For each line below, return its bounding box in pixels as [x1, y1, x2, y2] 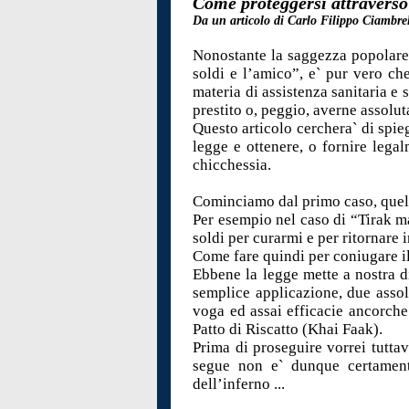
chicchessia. [193, 156, 276, 174]
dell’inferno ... [193, 375, 286, 393]
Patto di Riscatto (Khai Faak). [193, 320, 387, 339]
